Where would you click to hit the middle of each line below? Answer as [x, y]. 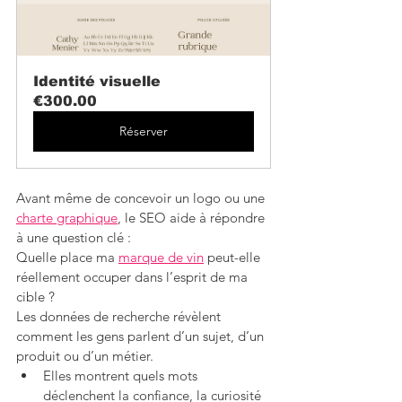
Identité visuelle [97, 82]
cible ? [35, 297]
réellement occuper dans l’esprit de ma [134, 277]
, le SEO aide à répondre [193, 218]
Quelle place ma [67, 258]
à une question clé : [74, 238]
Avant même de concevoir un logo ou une [142, 198]
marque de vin [161, 258]
